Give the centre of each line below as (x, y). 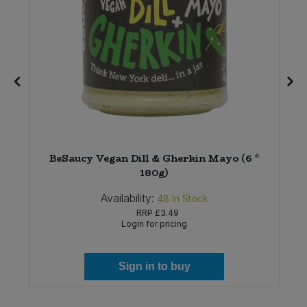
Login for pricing (155, 224)
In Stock (190, 199)
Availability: (127, 198)
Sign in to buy (154, 267)
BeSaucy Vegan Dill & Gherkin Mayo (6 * (154, 159)
